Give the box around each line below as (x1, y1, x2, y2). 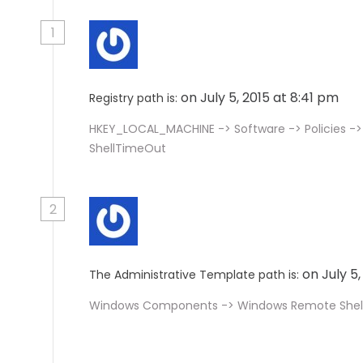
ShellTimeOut (89, 140, 166, 156)
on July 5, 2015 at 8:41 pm (181, 88, 342, 107)
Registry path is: (89, 90, 177, 106)
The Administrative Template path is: (89, 267, 299, 283)
